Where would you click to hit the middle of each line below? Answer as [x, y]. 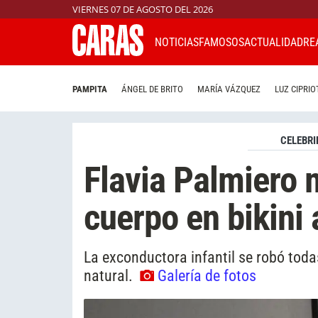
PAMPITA [90, 89]
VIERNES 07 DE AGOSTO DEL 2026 [143, 9]
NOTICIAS [177, 42]
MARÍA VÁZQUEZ [229, 89]
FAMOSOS [221, 42]
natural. [110, 275]
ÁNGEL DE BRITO [152, 89]
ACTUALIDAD [274, 42]
